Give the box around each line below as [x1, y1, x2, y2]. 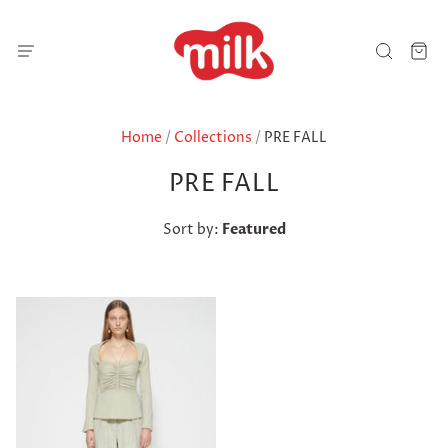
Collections [174, 128, 252, 147]
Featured [221, 220, 286, 239]
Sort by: [162, 220, 222, 239]
